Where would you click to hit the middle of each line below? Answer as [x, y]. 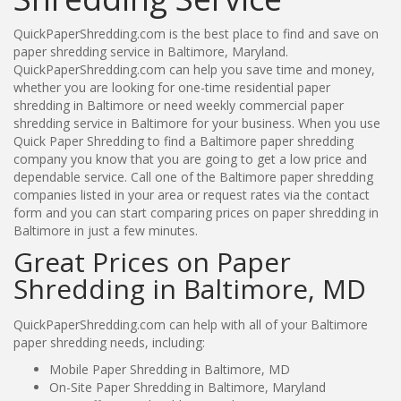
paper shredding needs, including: [109, 342]
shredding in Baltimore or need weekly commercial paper [179, 105]
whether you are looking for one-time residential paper [172, 87]
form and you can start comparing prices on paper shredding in [196, 212]
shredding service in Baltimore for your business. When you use [197, 123]
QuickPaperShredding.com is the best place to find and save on [196, 33]
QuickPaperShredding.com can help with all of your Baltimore [191, 324]
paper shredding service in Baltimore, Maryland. [151, 51]
